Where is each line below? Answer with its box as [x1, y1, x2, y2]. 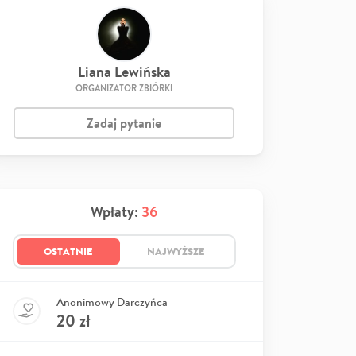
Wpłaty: [91, 201, 141, 222]
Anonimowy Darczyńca [56, 294, 168, 309]
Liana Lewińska [77, 61, 171, 82]
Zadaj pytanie [87, 114, 161, 132]
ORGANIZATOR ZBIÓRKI [75, 81, 172, 95]
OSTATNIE [43, 243, 93, 258]
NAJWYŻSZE [146, 243, 205, 258]
